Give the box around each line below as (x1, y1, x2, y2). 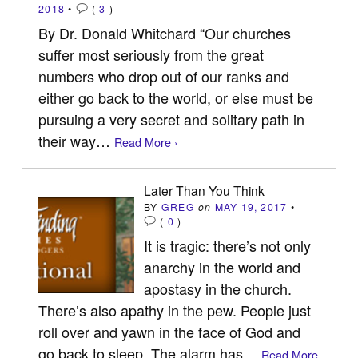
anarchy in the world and (144, 256, 301, 277)
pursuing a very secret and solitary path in (38, 108, 305, 129)
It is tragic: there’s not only (144, 234, 312, 256)
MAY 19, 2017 (214, 199, 288, 213)
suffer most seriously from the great (38, 43, 265, 65)
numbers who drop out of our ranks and (38, 65, 290, 86)
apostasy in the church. (144, 277, 292, 299)
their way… (38, 129, 115, 151)
